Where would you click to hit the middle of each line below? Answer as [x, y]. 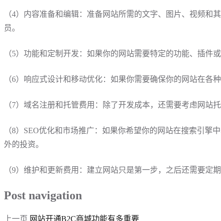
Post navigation [43, 196]
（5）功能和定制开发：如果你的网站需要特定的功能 [97, 54]
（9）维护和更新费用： [45, 170]
